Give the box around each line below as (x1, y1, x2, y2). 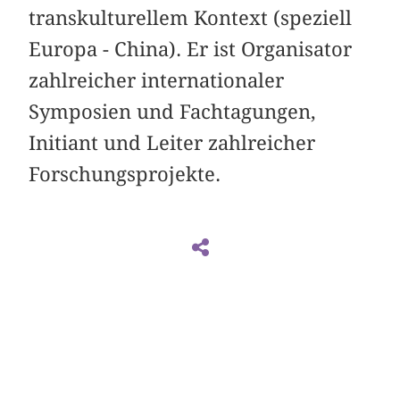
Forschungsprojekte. (29, 162, 221, 187)
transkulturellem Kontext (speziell (29, 6, 353, 30)
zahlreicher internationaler (29, 69, 285, 93)
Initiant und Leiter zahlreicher (29, 131, 316, 155)
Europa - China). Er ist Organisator (29, 37, 353, 62)
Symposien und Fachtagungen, (29, 100, 317, 124)
